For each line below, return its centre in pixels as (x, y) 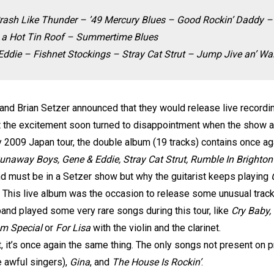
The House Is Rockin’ (157, 262)
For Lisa (73, 228)
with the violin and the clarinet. (156, 228)
